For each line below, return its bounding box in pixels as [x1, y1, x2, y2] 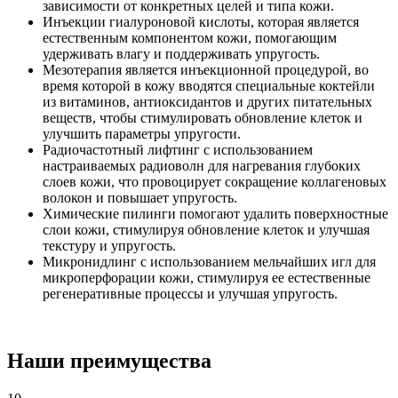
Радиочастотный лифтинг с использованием [43, 141, 313, 157]
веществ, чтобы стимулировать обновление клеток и [43, 109, 362, 125]
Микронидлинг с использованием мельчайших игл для [43, 253, 376, 269]
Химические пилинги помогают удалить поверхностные [43, 205, 388, 221]
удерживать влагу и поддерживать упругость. [43, 45, 327, 61]
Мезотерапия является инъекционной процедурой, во [43, 61, 369, 77]
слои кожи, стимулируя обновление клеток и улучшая [43, 221, 370, 237]
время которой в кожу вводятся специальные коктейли [43, 77, 375, 93]
